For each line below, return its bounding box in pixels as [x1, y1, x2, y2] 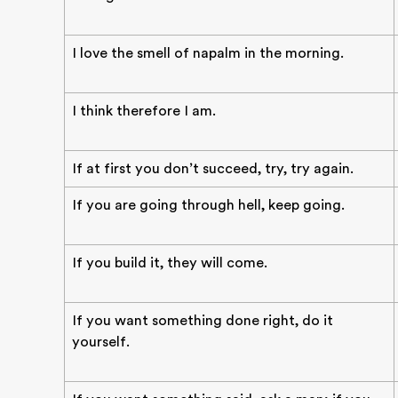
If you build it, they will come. [72, 255, 267, 271]
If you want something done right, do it [72, 313, 333, 329]
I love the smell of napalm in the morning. [72, 45, 344, 61]
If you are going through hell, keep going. [72, 197, 345, 213]
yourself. [72, 334, 130, 350]
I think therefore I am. [72, 103, 216, 119]
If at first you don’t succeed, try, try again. [72, 161, 354, 177]
